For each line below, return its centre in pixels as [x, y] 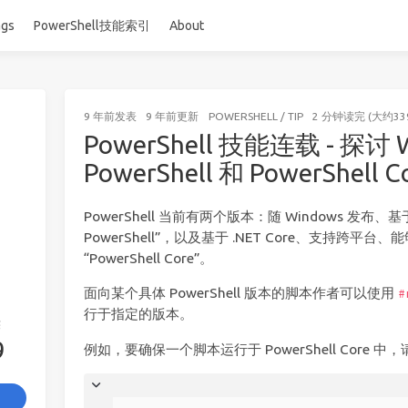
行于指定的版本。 [138, 314]
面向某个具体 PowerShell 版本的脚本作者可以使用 [240, 293]
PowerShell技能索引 [92, 25]
